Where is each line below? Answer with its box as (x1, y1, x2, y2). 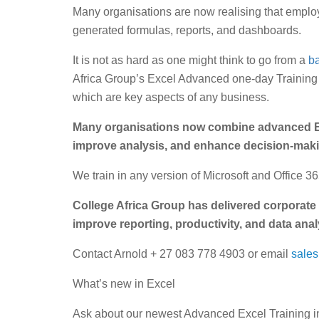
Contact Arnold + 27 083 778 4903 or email (73, 247, 291, 260)
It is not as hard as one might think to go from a (73, 53, 308, 66)
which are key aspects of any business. (73, 90, 269, 103)
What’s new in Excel (73, 277, 175, 290)
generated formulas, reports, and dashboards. (73, 23, 301, 36)
